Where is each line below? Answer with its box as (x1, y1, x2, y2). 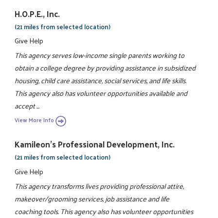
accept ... (15, 99, 40, 112)
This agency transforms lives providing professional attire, (15, 179, 184, 192)
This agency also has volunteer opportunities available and (15, 87, 188, 100)
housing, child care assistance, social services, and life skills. (15, 74, 187, 87)
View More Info (15, 115, 54, 126)
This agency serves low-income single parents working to (15, 49, 185, 62)
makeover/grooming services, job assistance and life (15, 192, 170, 205)
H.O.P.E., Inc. (15, 6, 60, 21)
